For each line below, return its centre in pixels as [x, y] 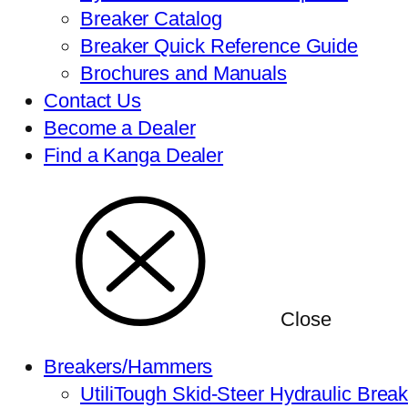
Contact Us [92, 101]
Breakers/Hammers [128, 367]
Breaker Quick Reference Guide [219, 46]
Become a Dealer [120, 128]
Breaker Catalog [151, 19]
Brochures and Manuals [184, 74]
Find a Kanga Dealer [134, 156]
